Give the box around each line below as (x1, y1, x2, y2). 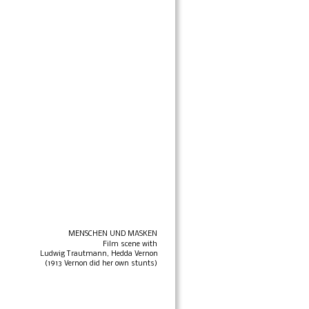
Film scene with (103, 240, 160, 248)
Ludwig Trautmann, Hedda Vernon (39, 250, 158, 258)
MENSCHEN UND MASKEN (68, 230, 158, 239)
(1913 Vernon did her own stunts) (45, 259, 158, 268)
